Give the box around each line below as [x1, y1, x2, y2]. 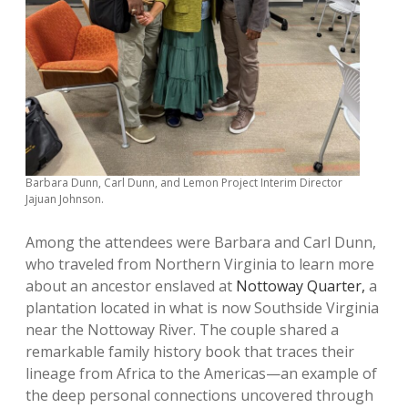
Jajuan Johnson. [25, 191, 104, 208]
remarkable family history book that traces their [25, 342, 354, 362]
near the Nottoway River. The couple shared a [25, 320, 339, 341]
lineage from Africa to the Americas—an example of [25, 363, 377, 384]
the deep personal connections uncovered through [25, 385, 373, 406]
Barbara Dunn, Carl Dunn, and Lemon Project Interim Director [25, 175, 342, 191]
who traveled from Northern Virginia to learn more [25, 254, 374, 275]
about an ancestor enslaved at [25, 276, 236, 297]
